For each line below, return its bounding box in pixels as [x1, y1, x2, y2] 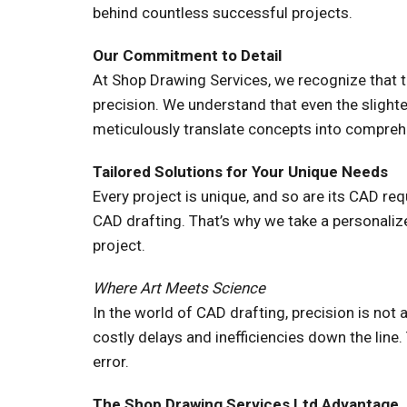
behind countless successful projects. [93, 3, 352, 22]
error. [93, 352, 129, 371]
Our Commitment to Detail [93, 45, 282, 65]
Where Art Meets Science [93, 278, 265, 297]
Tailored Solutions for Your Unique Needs [93, 162, 388, 181]
